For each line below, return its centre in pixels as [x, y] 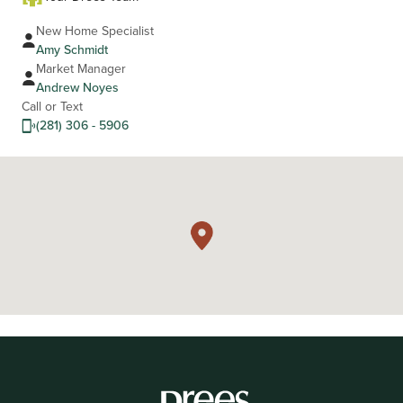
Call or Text [52, 107]
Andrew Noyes [77, 88]
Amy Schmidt [72, 50]
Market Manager [81, 69]
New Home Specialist [95, 31]
